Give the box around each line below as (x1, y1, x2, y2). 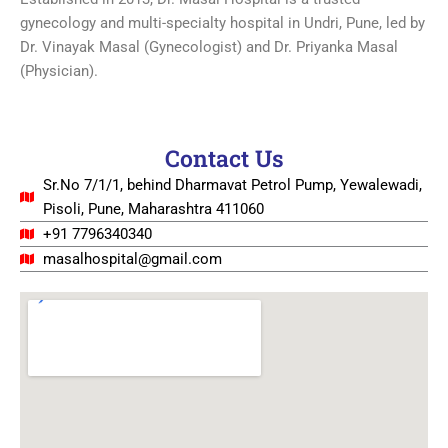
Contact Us (164, 143, 284, 174)
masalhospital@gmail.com (42, 250, 222, 269)
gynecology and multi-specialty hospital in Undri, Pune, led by (20, 13, 425, 32)
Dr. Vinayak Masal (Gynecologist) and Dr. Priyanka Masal (20, 37, 398, 56)
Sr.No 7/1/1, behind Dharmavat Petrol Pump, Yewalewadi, (42, 176, 422, 195)
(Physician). (20, 61, 102, 80)
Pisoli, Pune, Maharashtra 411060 (42, 200, 264, 219)
